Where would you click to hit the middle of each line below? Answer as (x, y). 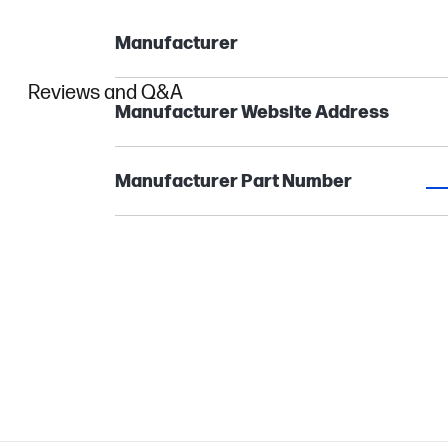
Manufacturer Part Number (233, 181)
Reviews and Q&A (105, 93)
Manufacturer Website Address (251, 112)
